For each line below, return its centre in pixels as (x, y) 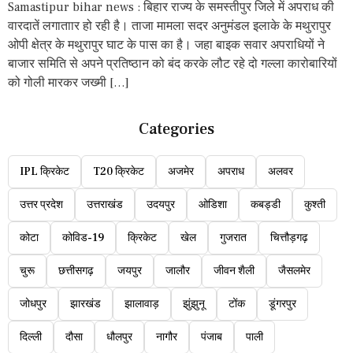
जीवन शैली (234, 271)
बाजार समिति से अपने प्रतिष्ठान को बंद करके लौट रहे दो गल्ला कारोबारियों (173, 63)
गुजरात (233, 238)
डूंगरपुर (282, 304)
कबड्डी (266, 204)
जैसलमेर (294, 271)
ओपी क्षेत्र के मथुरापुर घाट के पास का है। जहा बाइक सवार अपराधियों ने (166, 45)
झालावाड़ (142, 304)
